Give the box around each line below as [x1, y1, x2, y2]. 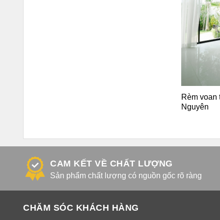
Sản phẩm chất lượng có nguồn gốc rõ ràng [50, 171, 202, 180]
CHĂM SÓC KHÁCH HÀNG [23, 203, 139, 213]
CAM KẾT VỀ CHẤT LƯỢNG [50, 159, 173, 168]
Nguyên [181, 103, 209, 111]
